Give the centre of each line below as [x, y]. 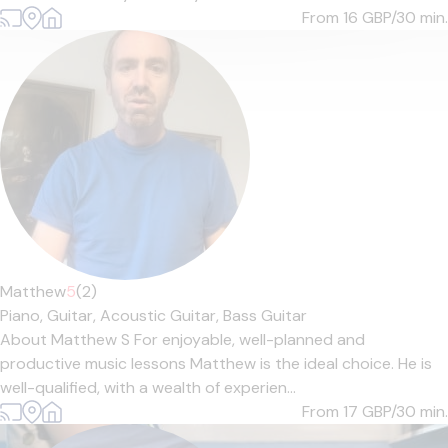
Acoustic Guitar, [161, 315]
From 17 [332, 411]
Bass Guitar [265, 315]
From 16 [332, 17]
